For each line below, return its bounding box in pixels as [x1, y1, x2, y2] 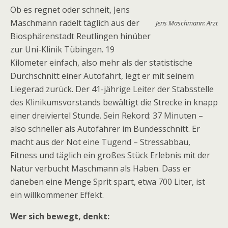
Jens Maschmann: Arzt [156, 18, 218, 27]
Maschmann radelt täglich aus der [10, 17, 139, 28]
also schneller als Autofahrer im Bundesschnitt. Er [10, 123, 200, 134]
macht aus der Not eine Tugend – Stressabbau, [10, 136, 190, 148]
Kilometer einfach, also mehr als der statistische [10, 57, 192, 68]
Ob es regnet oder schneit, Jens [10, 4, 130, 15]
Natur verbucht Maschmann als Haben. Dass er [10, 163, 191, 174]
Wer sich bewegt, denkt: [10, 211, 109, 222]
